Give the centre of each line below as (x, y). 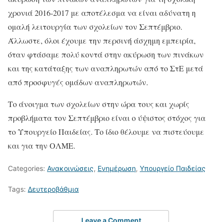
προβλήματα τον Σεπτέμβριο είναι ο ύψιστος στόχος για (107, 118)
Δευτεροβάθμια (53, 189)
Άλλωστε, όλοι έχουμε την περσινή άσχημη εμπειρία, (102, 40)
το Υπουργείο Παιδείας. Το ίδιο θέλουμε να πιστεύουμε (106, 132)
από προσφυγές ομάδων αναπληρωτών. (78, 82)
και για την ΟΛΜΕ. (42, 145)
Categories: (28, 168)
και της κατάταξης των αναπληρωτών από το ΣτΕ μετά (106, 68)
